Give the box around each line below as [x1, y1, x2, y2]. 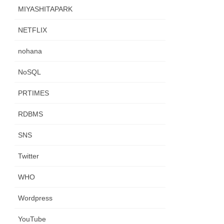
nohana [18, 47, 42, 55]
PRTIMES [18, 89, 49, 97]
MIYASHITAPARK [18, 5, 73, 13]
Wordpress [18, 194, 53, 202]
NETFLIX [18, 26, 47, 34]
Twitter [18, 152, 39, 160]
